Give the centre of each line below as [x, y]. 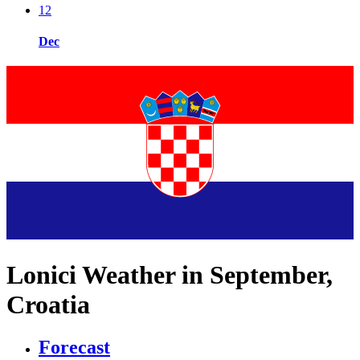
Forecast [74, 348]
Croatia [48, 304]
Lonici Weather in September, [170, 274]
